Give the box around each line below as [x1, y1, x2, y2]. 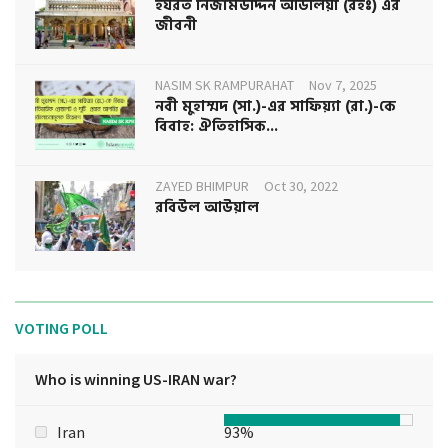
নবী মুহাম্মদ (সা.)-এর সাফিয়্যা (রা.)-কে [155, 94, 396, 120]
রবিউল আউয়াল [155, 195, 259, 221]
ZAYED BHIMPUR [155, 177, 249, 196]
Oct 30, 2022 [264, 177, 338, 196]
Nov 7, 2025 [309, 76, 377, 95]
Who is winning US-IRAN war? [35, 369, 237, 390]
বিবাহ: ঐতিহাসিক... [155, 114, 278, 140]
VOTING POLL [15, 318, 108, 339]
